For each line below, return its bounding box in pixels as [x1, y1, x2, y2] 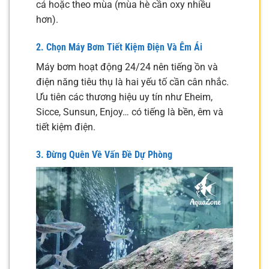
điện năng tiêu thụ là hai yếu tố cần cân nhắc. [36, 76, 229, 88]
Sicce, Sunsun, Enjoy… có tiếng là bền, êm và [36, 106, 223, 118]
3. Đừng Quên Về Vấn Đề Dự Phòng [36, 148, 172, 160]
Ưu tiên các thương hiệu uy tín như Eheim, [36, 91, 213, 103]
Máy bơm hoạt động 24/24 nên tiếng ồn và [36, 61, 218, 73]
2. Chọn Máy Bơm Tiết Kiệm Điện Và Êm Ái [36, 41, 202, 53]
